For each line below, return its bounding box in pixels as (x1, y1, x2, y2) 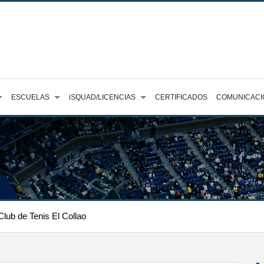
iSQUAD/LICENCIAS (69, 93, 136, 101)
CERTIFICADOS (155, 93, 207, 101)
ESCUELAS (11, 93, 49, 101)
